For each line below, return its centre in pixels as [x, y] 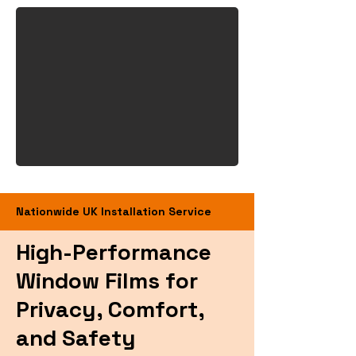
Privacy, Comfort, [110, 309]
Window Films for [107, 281]
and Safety [76, 338]
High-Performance [114, 252]
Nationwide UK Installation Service [114, 211]
